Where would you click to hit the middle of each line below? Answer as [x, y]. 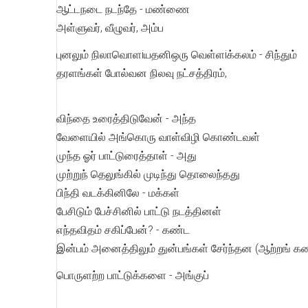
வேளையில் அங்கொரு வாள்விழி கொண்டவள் [158, 137]
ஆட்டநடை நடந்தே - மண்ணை [123, 9]
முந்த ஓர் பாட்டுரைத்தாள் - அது [126, 156]
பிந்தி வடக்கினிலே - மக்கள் [118, 193]
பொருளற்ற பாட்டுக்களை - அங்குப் [133, 275]
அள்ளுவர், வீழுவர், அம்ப [110, 28]
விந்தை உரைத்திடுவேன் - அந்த [126, 119]
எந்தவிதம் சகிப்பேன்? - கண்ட [123, 230]
